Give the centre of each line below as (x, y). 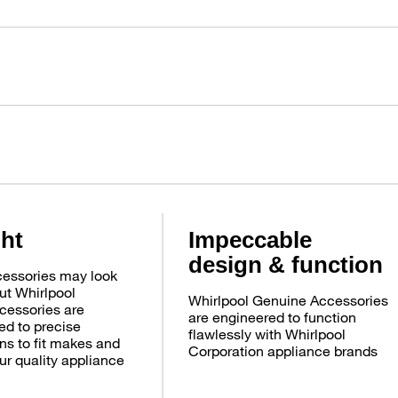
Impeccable (251, 239)
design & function (286, 264)
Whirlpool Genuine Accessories (289, 299)
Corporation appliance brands (283, 350)
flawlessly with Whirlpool (267, 333)
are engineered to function (273, 316)
